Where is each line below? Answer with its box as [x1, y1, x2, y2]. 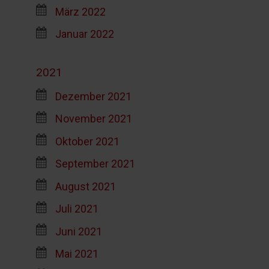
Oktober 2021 [55, 134, 119, 148]
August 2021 [55, 180, 116, 193]
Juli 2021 [55, 202, 98, 215]
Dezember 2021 [55, 89, 131, 103]
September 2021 [55, 157, 135, 170]
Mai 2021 [55, 247, 98, 260]
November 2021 [55, 112, 132, 125]
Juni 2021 [55, 225, 102, 238]
